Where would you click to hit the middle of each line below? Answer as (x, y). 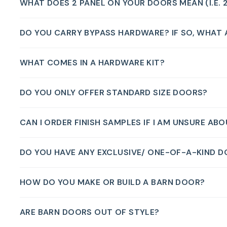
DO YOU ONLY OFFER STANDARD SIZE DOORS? (113, 92)
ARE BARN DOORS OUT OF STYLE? (89, 212)
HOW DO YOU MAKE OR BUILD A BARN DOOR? (112, 182)
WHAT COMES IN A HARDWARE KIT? (92, 62)
